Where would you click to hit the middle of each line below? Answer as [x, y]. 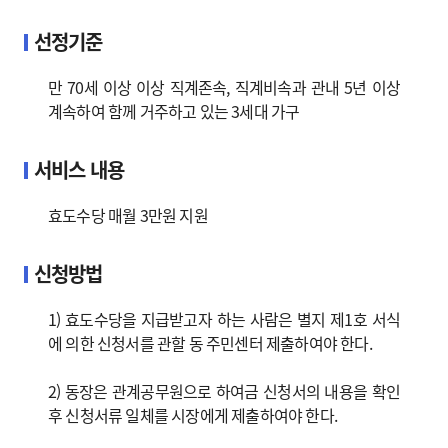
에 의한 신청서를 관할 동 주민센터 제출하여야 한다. [210, 343]
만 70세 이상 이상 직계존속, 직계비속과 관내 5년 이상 [224, 87]
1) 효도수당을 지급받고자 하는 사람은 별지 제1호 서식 [224, 319]
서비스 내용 [79, 169]
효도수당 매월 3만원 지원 [128, 215]
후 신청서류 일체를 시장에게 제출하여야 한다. [192, 415]
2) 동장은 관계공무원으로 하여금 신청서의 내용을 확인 [224, 391]
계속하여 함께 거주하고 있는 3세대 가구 [174, 111]
